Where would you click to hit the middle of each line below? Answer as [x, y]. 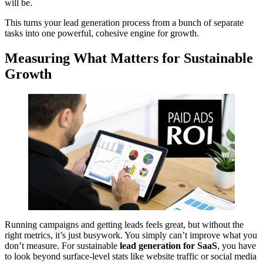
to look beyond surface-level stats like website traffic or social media [131, 257]
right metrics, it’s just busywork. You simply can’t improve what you [131, 235]
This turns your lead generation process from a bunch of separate [124, 23]
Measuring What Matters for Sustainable [129, 58]
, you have [237, 246]
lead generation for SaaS [168, 246]
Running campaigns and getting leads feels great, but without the [124, 225]
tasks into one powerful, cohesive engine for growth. [102, 33]
